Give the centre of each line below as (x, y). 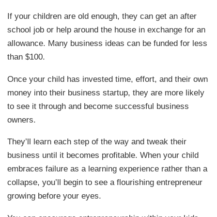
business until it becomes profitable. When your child (103, 155)
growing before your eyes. (54, 196)
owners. (22, 119)
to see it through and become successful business (98, 106)
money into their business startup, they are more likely (106, 92)
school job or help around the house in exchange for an (107, 30)
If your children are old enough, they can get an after (102, 16)
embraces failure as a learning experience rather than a (108, 169)
